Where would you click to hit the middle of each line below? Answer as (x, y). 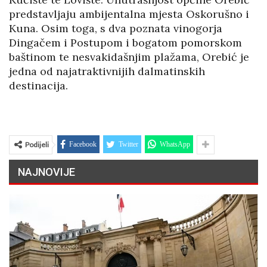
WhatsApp (175, 144)
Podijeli (37, 144)
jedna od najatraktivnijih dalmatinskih (107, 71)
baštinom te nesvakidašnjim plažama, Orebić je (129, 57)
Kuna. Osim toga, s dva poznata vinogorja (116, 28)
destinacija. (38, 85)
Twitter (128, 144)
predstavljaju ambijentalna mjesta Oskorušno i (129, 14)
